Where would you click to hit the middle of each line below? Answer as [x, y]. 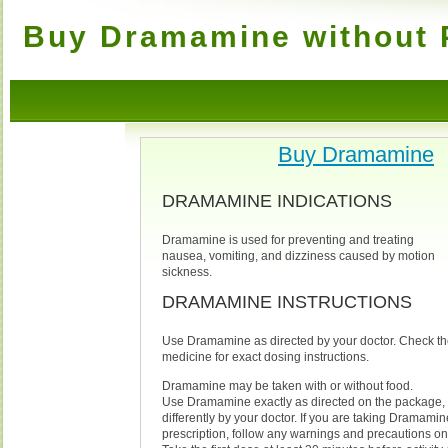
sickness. [187, 271]
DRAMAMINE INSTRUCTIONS [287, 301]
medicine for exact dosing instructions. [266, 356]
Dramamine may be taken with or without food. [288, 385]
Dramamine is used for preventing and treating [288, 239]
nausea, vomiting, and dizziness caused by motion [299, 255]
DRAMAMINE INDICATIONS [277, 200]
